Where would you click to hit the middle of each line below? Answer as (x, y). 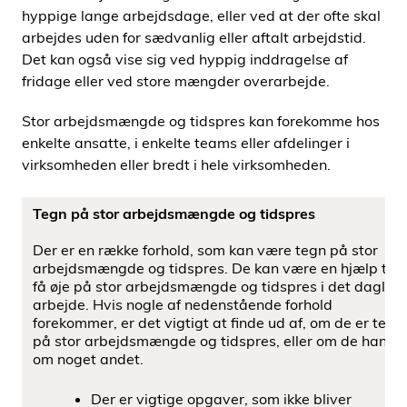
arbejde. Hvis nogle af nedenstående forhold (183, 304)
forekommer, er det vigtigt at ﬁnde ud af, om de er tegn (218, 323)
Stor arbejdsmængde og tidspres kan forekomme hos (201, 121)
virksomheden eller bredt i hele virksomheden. (176, 164)
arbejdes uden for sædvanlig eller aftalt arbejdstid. (194, 37)
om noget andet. (88, 359)
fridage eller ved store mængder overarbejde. (176, 81)
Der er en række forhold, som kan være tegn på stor (205, 250)
